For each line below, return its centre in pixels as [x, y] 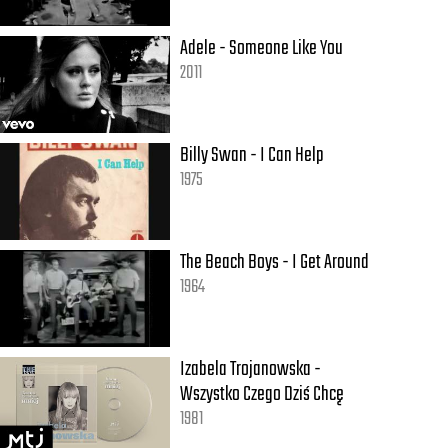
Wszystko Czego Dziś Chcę [262, 395]
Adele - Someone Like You [262, 49]
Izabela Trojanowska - [251, 370]
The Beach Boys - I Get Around [275, 263]
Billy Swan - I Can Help [252, 156]
